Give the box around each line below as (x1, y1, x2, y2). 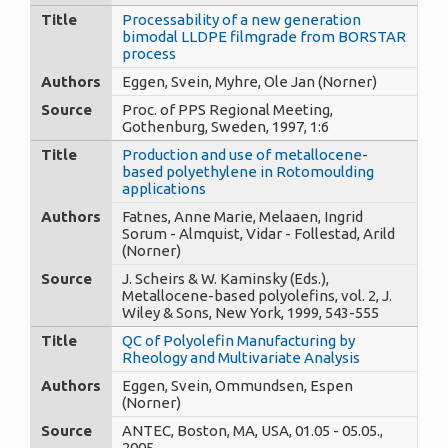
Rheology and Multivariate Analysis (122, 348, 360, 366)
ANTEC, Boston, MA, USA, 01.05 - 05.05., (122, 421, 383, 439)
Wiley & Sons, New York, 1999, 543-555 (122, 303, 379, 321)
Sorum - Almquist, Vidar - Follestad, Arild (122, 224, 395, 242)
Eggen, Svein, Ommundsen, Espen (122, 376, 353, 394)
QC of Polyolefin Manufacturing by (122, 331, 355, 349)
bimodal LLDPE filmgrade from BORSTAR (122, 27, 406, 45)
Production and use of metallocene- (122, 145, 368, 163)
